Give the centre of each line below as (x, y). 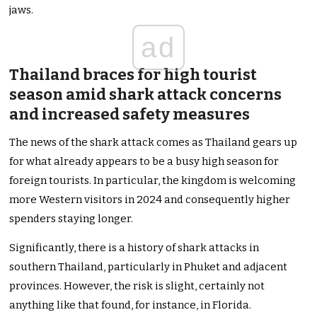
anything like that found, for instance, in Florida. (131, 305)
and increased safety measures (130, 115)
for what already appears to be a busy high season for (144, 162)
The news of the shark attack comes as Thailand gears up (154, 143)
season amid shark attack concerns (146, 95)
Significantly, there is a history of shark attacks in (134, 248)
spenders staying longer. (71, 219)
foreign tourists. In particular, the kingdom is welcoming (153, 181)
